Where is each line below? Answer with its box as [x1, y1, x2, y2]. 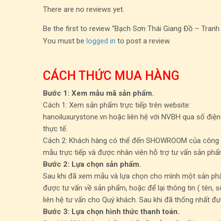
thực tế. [43, 124, 68, 133]
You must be [43, 37, 86, 45]
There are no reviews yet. [43, 5, 124, 14]
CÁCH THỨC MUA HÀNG [43, 69, 180, 83]
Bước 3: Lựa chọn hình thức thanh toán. [43, 207, 180, 216]
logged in [86, 37, 115, 45]
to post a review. [115, 37, 171, 45]
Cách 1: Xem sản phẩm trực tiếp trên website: [43, 101, 190, 110]
